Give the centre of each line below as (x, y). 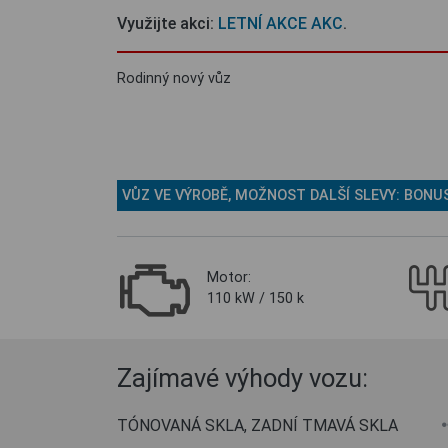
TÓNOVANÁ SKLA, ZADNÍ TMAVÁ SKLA (257, 425)
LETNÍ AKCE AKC (280, 23)
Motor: (229, 277)
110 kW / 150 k (255, 298)
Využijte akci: (167, 23)
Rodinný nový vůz (174, 78)
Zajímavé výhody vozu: (242, 378)
